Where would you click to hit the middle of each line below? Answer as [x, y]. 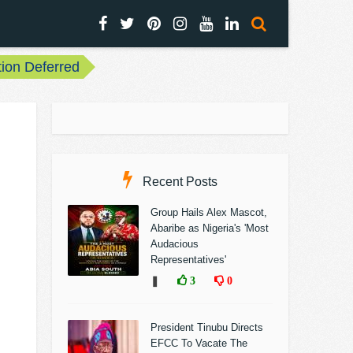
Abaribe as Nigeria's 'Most [210, 228]
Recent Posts [178, 182]
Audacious [175, 244]
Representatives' [188, 260]
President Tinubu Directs [207, 327]
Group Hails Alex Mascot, [209, 212]
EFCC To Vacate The [199, 343]
